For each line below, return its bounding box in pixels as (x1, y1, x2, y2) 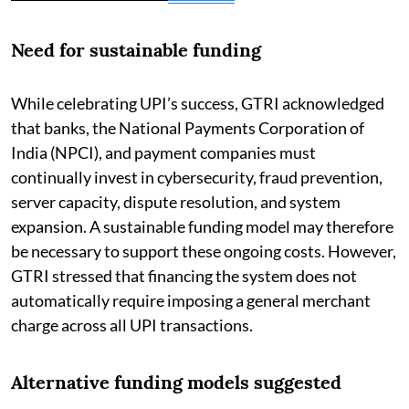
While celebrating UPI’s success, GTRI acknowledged (11, 92, 384, 113)
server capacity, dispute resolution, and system (11, 191, 341, 212)
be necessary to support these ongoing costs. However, (11, 240, 396, 261)
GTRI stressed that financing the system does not (11, 265, 357, 286)
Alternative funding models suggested (11, 370, 341, 393)
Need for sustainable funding (11, 37, 261, 61)
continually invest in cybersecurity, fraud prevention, (11, 166, 383, 187)
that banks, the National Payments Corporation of (11, 117, 364, 138)
